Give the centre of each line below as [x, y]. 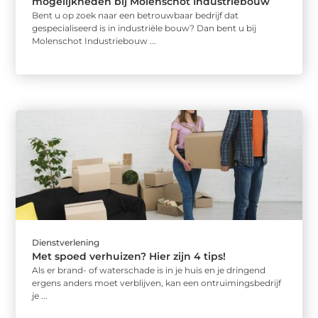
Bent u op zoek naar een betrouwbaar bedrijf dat [136, 16]
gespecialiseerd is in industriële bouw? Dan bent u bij [144, 28]
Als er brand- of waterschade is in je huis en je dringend [149, 270]
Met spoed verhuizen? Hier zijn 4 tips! [129, 256]
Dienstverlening [66, 242]
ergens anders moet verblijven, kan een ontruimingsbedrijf [157, 283]
